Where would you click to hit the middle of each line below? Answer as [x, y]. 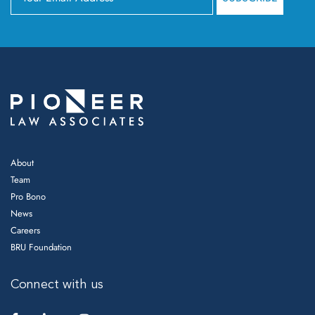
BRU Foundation [41, 247]
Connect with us [57, 285]
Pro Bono [28, 197]
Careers [25, 231]
